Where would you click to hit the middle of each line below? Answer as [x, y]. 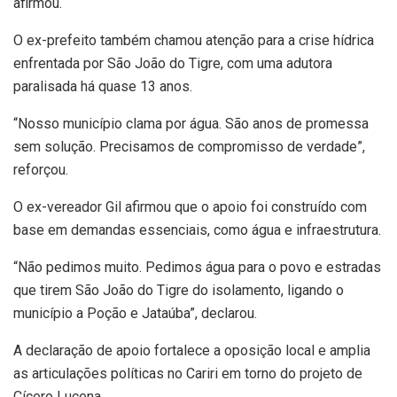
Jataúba [166, 313]
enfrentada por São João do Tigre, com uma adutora [173, 63]
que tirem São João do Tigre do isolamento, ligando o [179, 290]
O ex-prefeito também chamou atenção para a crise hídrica [194, 40]
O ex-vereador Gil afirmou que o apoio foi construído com [190, 207]
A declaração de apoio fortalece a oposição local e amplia [192, 350]
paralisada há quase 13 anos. [103, 86]
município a [50, 313]
